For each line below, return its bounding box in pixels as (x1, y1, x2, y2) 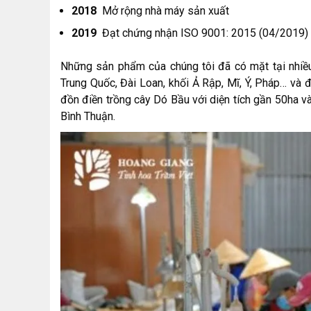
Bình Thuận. (60, 109, 115, 123)
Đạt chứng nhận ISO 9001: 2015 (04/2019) (99, 26, 308, 40)
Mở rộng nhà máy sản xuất (99, 3, 229, 17)
